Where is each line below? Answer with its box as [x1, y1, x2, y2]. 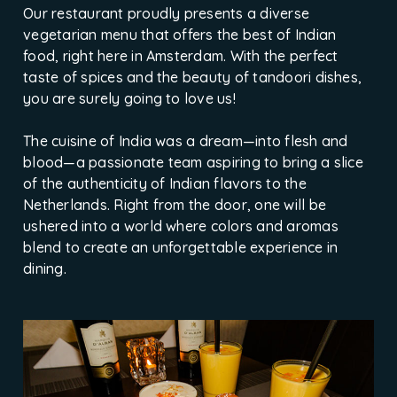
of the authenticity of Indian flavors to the [23, 174, 307, 192]
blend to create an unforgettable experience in [23, 237, 339, 256]
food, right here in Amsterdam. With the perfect [23, 46, 339, 65]
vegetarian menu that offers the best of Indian [23, 25, 337, 43]
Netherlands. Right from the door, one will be [23, 195, 327, 214]
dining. [23, 259, 66, 277]
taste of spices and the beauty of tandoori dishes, [23, 67, 362, 86]
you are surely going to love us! [23, 89, 236, 107]
